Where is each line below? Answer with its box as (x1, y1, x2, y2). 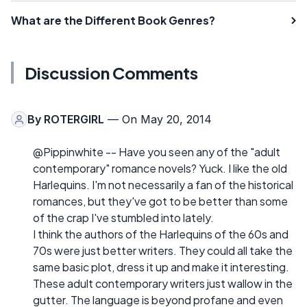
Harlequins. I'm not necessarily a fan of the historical (33, 177, 293, 193)
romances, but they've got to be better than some (33, 194, 288, 209)
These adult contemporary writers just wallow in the (33, 276, 293, 291)
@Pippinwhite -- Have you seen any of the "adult (33, 145, 280, 160)
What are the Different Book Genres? (11, 13, 215, 28)
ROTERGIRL (44, 112, 104, 127)
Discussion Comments (25, 62, 198, 84)
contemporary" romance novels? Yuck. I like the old (33, 161, 287, 176)
